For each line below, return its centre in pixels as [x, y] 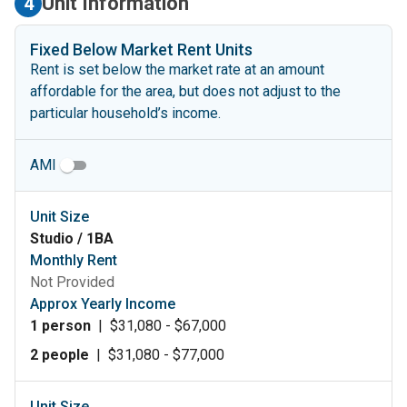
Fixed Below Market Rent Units [141, 49]
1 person [60, 325]
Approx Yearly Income [103, 303]
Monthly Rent [74, 260]
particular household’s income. [125, 113]
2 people [60, 354]
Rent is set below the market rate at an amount [177, 69]
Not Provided [72, 282]
